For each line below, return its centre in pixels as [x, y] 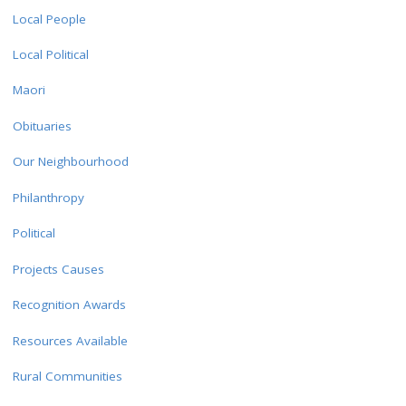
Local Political [50, 54]
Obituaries [42, 126]
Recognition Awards [69, 305]
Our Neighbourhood [70, 162]
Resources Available [70, 340]
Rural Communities [67, 377]
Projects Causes [58, 269]
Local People [49, 19]
